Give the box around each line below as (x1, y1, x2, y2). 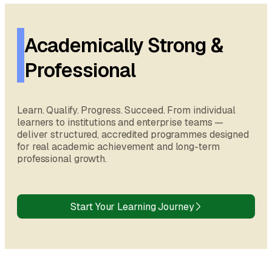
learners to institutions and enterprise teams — (17, 116, 224, 129)
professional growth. (17, 152, 107, 166)
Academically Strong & (24, 33, 223, 58)
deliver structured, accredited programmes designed (17, 128, 249, 141)
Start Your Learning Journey (70, 200, 194, 213)
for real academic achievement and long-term (17, 140, 220, 154)
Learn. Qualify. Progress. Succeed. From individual (17, 104, 236, 117)
